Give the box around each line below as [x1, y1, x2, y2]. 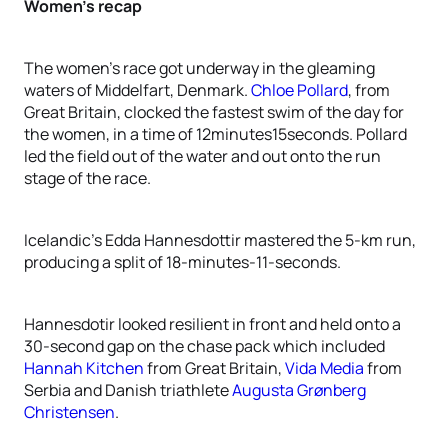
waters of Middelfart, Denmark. [24, 79, 251, 101]
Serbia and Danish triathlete [24, 379, 232, 401]
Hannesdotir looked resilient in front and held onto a [24, 313, 401, 335]
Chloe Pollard [251, 79, 348, 101]
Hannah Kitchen [24, 357, 144, 379]
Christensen [24, 401, 115, 423]
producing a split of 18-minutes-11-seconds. [24, 251, 341, 273]
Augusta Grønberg [232, 379, 366, 401]
